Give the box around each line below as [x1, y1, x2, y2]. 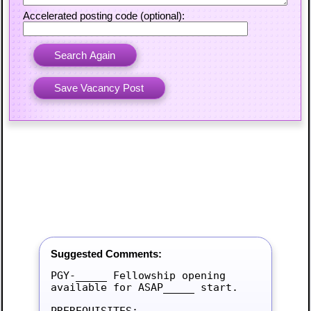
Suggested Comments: [50, 248, 162, 260]
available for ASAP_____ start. [50, 281, 238, 294]
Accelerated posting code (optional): [23, 10, 185, 22]
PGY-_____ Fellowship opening [50, 269, 226, 282]
